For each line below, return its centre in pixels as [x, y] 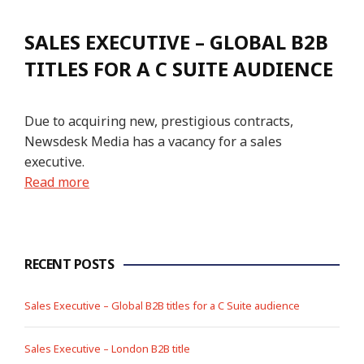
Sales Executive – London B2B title [107, 349]
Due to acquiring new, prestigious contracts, [159, 121]
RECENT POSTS [69, 264]
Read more [57, 182]
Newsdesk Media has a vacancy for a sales [153, 141]
